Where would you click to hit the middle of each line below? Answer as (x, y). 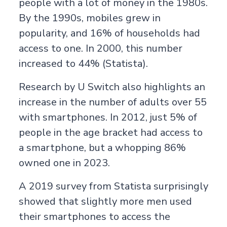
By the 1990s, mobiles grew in (89, 18)
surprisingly (181, 186)
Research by (48, 87)
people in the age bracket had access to (110, 132)
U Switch (98, 87)
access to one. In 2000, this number (100, 48)
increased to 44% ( (62, 63)
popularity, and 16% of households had (109, 33)
